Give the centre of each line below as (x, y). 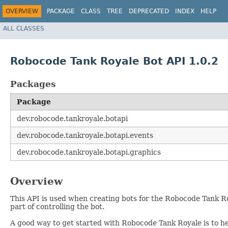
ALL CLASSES (24, 28)
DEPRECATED (149, 11)
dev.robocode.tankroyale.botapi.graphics (89, 152)
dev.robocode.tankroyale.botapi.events (85, 136)
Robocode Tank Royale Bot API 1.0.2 (114, 61)
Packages (33, 84)
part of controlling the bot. (57, 207)
